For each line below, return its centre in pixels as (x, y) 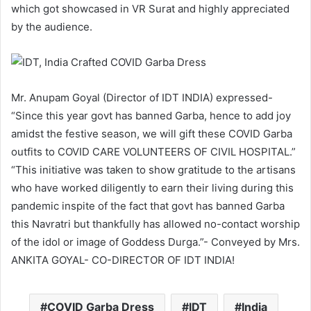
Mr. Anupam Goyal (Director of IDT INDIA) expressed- (142, 97)
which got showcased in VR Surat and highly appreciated (150, 8)
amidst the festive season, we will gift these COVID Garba (152, 133)
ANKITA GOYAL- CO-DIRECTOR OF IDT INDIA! (123, 260)
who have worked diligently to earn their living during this (152, 187)
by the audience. (52, 26)
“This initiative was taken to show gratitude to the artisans (153, 169)
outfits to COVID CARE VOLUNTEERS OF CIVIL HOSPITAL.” (153, 151)
